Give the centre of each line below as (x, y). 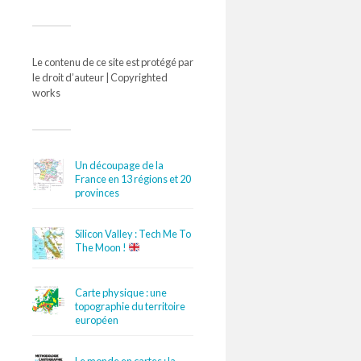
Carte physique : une (121, 293)
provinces (98, 192)
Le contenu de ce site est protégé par (113, 62)
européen (97, 320)
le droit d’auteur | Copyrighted (100, 77)
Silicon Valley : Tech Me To (133, 233)
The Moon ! (102, 247)
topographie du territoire (131, 307)
